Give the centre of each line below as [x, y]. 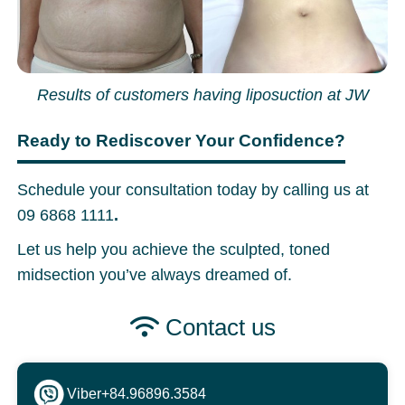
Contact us [217, 327]
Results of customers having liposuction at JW [202, 94]
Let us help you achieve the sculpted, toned [174, 249]
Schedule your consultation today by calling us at [193, 189]
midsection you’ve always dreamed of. [155, 274]
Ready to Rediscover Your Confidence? [182, 140]
